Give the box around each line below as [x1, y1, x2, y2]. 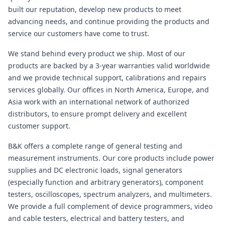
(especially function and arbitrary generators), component [8, 177, 203, 187]
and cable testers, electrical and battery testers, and [8, 213, 184, 223]
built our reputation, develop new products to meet [8, 5, 181, 14]
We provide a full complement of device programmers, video [8, 201, 212, 211]
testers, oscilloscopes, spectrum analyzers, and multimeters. [8, 189, 212, 199]
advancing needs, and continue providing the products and [8, 17, 209, 26]
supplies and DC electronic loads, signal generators [8, 165, 182, 175]
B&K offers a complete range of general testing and [8, 141, 182, 151]
